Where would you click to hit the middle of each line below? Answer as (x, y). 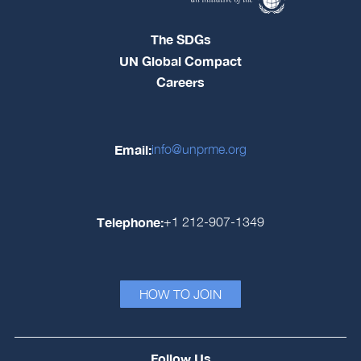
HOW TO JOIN (180, 295)
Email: (133, 149)
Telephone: (130, 222)
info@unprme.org (199, 149)
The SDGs (180, 39)
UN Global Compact (180, 60)
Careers (180, 82)
